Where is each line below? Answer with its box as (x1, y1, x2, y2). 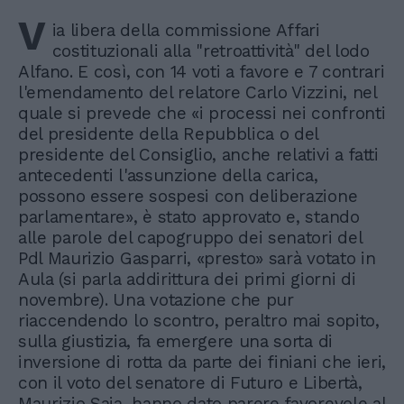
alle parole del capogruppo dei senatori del (18, 226, 363, 248)
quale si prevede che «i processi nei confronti (18, 102, 386, 124)
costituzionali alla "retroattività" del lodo (51, 40, 370, 61)
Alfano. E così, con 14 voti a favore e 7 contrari (18, 60, 385, 82)
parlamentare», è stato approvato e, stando (18, 206, 360, 227)
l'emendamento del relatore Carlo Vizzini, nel (18, 81, 377, 103)
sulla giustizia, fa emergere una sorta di (18, 330, 333, 352)
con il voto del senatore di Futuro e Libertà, (18, 372, 363, 393)
